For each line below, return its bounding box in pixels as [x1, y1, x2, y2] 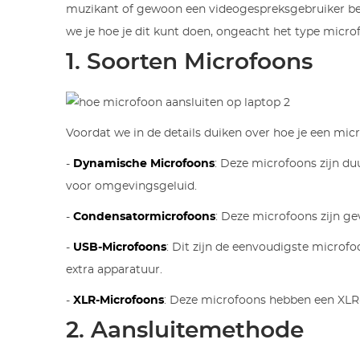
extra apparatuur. [66, 264, 163, 276]
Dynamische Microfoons [73, 158, 215, 170]
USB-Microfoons [73, 242, 167, 254]
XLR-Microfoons [73, 295, 165, 307]
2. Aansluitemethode [66, 320, 305, 343]
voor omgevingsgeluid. [66, 181, 198, 193]
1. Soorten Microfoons [66, 51, 313, 75]
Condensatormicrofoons [73, 211, 216, 223]
